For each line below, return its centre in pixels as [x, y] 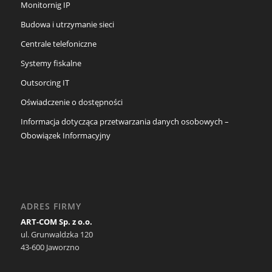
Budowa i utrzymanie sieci [67, 25]
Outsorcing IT [45, 83]
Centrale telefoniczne [58, 44]
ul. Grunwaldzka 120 [56, 235]
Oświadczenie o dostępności [71, 102]
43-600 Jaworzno [50, 247]
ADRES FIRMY [51, 206]
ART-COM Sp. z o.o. [56, 222]
